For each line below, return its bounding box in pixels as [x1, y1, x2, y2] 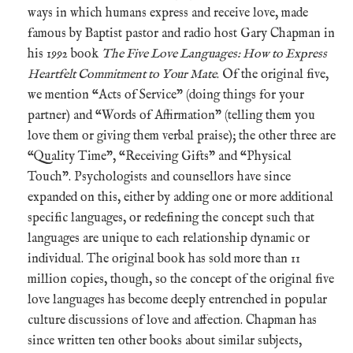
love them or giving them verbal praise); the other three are [28, 128, 336, 144]
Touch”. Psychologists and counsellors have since [28, 169, 291, 185]
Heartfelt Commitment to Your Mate [28, 66, 217, 83]
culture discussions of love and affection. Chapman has [28, 312, 317, 329]
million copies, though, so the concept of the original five [28, 271, 334, 288]
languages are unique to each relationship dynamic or [28, 230, 310, 247]
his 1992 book [28, 46, 102, 62]
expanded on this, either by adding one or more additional [28, 189, 333, 206]
